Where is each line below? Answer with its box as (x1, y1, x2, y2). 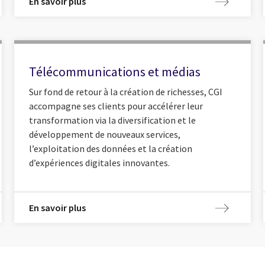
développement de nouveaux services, (29, 128, 181, 140)
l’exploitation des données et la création (29, 142, 193, 154)
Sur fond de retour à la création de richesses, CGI (29, 85, 223, 98)
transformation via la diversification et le (29, 114, 196, 126)
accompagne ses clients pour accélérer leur (29, 99, 203, 112)
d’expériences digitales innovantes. (29, 156, 170, 169)
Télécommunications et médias (29, 63, 201, 80)
